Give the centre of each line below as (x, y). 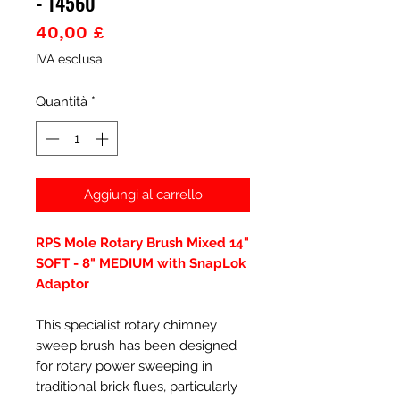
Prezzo (132, 31)
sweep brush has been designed (136, 345)
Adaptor (62, 283)
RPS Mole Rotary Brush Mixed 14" (142, 242)
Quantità (62, 102)
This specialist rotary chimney (126, 325)
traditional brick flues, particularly (137, 386)
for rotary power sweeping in (124, 366)
